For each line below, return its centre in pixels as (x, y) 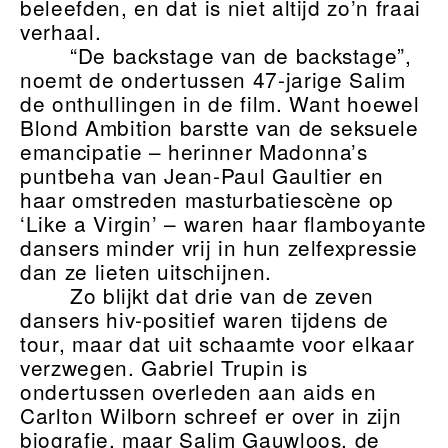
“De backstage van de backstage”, (240, 55)
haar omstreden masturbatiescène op (207, 199)
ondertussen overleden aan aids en (198, 391)
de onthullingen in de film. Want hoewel (220, 103)
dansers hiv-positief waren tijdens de (205, 319)
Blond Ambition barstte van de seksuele (219, 127)
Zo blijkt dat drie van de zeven (222, 295)
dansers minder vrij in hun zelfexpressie (219, 247)
